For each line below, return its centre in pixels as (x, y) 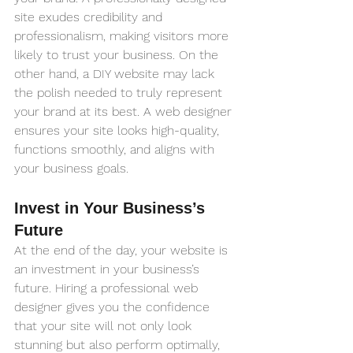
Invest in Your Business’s (112, 208)
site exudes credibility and (90, 17)
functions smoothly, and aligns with (116, 150)
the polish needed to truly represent (120, 93)
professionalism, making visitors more (123, 36)
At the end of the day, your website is (123, 251)
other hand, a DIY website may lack (116, 74)
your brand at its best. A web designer (125, 112)
